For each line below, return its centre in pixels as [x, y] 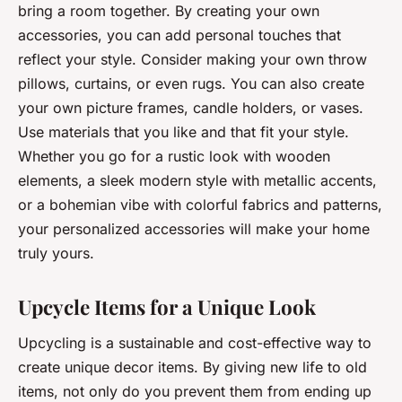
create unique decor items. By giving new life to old [192, 367]
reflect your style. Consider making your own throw [192, 59]
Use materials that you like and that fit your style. [184, 131]
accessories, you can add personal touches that [179, 35]
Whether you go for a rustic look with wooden [174, 156]
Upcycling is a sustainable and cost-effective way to [195, 342]
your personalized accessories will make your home [194, 228]
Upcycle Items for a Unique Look [167, 306]
